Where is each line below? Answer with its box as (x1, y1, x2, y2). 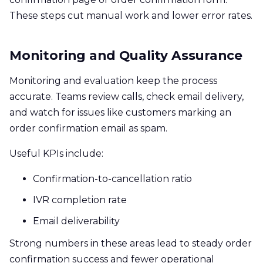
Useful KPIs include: (9, 147, 103, 159)
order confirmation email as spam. (9, 122, 167, 134)
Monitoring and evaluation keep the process (9, 75, 217, 86)
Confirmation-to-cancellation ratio (33, 173, 192, 184)
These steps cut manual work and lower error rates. (9, 9, 252, 21)
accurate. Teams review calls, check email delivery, (9, 90, 244, 102)
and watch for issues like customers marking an (9, 106, 231, 118)
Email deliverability (33, 215, 120, 227)
